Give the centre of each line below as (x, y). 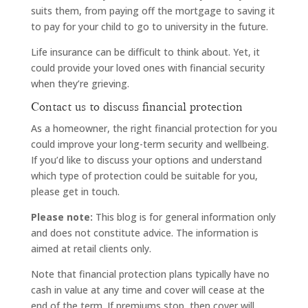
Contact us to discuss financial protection (136, 107)
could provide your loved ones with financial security (147, 67)
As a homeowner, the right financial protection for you (154, 128)
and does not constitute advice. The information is (144, 232)
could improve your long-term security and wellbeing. (150, 144)
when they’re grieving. (80, 83)
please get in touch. (75, 191)
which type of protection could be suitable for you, (144, 175)
